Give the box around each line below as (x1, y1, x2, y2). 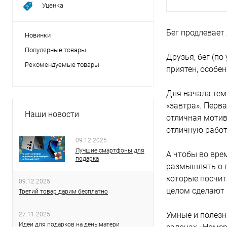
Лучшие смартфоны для (75, 147, 144, 154)
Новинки (25, 31, 51, 39)
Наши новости (25, 109, 79, 119)
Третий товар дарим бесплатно (19, 188, 108, 195)
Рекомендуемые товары (25, 61, 99, 68)
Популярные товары (25, 46, 86, 54)
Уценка (42, 2, 63, 9)
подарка (75, 155, 99, 162)
